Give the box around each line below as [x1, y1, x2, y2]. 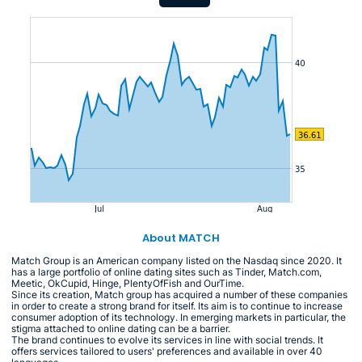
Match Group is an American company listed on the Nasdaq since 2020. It [11, 254, 342, 267]
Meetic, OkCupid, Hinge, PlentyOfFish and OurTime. [11, 276, 244, 289]
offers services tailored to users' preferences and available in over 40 [11, 344, 322, 357]
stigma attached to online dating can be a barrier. [11, 322, 230, 335]
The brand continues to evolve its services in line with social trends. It [11, 333, 323, 346]
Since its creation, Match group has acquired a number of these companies [11, 288, 347, 301]
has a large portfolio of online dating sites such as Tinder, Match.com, [11, 265, 322, 278]
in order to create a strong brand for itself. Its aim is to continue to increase [11, 299, 343, 312]
